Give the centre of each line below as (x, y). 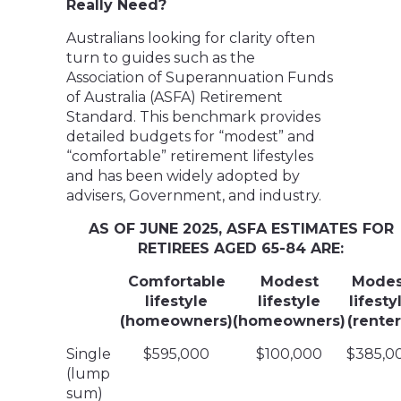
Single (89, 354)
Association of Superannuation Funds (200, 78)
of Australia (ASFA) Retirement (175, 98)
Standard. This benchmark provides (193, 117)
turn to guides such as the (161, 58)
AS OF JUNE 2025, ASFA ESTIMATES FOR (241, 229)
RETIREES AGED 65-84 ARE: (241, 249)
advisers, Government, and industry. (194, 196)
